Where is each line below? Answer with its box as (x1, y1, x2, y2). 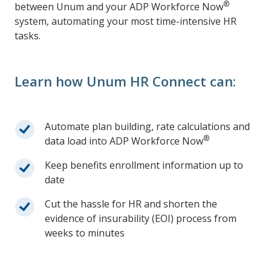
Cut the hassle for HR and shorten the (45, 197, 217, 211)
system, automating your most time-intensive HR (15, 15, 237, 28)
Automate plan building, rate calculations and (45, 120, 250, 134)
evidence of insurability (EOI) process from (45, 212, 237, 226)
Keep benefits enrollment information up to (45, 158, 243, 172)
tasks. (15, 29, 41, 43)
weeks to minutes (45, 226, 125, 240)
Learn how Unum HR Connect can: (15, 72, 236, 91)
